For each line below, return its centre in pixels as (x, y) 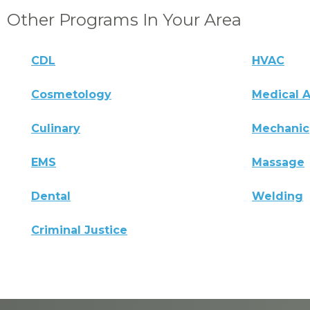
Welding (278, 196)
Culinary (56, 128)
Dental (51, 196)
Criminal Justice (79, 230)
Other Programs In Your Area (124, 19)
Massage (279, 162)
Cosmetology (71, 94)
